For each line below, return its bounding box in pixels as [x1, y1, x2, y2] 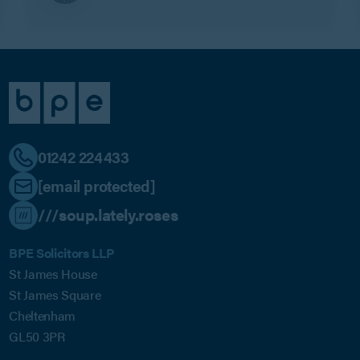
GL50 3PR [9, 326, 65, 346]
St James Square [9, 284, 101, 304]
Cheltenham [9, 305, 76, 325]
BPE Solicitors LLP [9, 243, 114, 262]
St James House [9, 264, 97, 283]
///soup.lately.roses [38, 203, 178, 227]
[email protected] [38, 174, 156, 198]
